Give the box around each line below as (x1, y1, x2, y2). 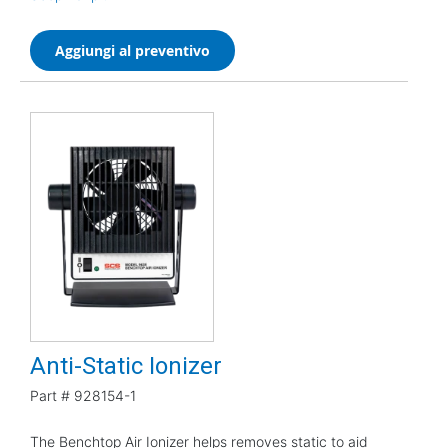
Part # (30, 386, 70, 404)
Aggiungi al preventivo (55, 40, 210, 60)
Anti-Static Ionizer (30, 351, 222, 380)
